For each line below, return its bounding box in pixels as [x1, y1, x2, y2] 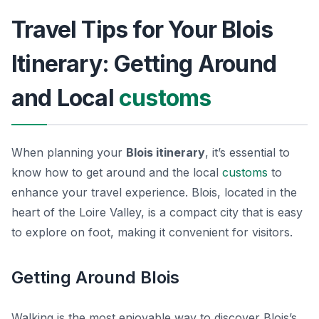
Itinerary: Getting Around [11, 50, 277, 78]
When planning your [11, 145, 126, 160]
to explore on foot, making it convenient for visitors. [11, 225, 293, 240]
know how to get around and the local [11, 165, 222, 180]
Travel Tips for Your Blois [11, 16, 273, 44]
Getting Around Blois [11, 267, 179, 288]
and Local [11, 84, 119, 113]
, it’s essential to [205, 145, 290, 160]
